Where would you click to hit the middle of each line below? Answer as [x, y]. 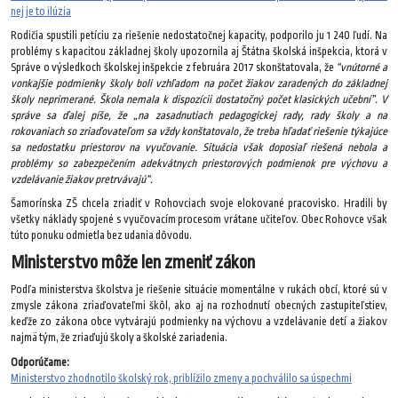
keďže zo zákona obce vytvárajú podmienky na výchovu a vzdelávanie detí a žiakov [199, 322]
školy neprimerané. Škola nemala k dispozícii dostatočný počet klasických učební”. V [199, 100]
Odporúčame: [40, 362]
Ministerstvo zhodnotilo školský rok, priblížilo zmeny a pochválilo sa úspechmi [181, 378]
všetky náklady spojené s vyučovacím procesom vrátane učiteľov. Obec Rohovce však [199, 220]
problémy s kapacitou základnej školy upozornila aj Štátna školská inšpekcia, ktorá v [199, 52]
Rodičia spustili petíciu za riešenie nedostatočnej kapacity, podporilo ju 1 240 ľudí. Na [199, 36]
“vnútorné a [361, 68]
